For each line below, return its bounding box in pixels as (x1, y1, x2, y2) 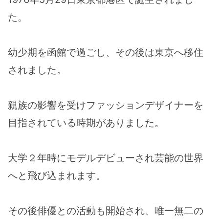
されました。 (8, 64, 66, 76)
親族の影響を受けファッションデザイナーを (8, 99, 203, 111)
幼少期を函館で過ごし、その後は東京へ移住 (8, 46, 203, 58)
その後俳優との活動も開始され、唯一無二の (8, 204, 203, 217)
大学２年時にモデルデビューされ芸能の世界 (8, 152, 203, 164)
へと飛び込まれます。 (8, 169, 106, 181)
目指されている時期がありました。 (8, 116, 164, 129)
